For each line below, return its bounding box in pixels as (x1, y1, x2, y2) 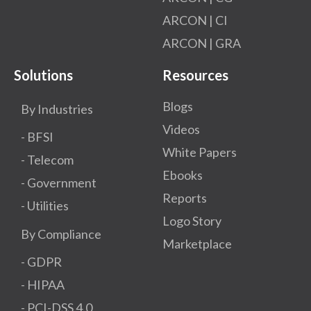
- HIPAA (21, 276, 65, 292)
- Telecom (21, 151, 74, 167)
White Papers (162, 144, 237, 160)
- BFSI (21, 128, 53, 144)
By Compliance (21, 226, 101, 242)
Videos (162, 121, 200, 137)
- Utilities (21, 197, 69, 213)
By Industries (21, 101, 93, 117)
